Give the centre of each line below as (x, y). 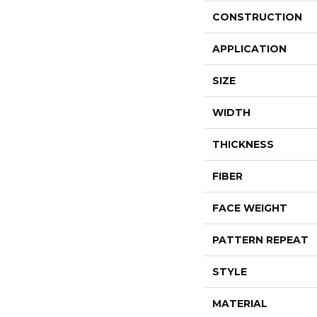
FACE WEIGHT (249, 208)
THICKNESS (243, 144)
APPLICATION (249, 49)
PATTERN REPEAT (260, 240)
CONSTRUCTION (257, 17)
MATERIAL (240, 304)
